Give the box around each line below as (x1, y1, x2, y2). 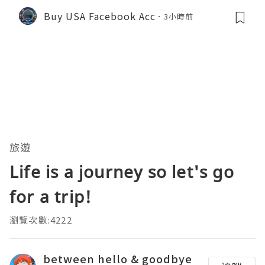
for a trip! (9, 185, 92, 208)
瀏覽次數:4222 (9, 214, 72, 227)
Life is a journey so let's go (9, 160, 234, 183)
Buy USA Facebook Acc (44, 8, 156, 23)
